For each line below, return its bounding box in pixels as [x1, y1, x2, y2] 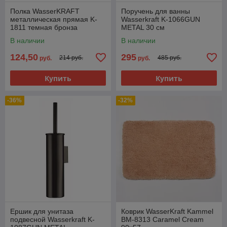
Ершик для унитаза [10, 207, 73, 216]
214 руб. [59, 54, 83, 61]
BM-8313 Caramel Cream [121, 215, 204, 224]
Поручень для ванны [121, 7, 190, 16]
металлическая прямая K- [10, 15, 97, 24]
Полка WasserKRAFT [10, 7, 80, 16]
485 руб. [158, 54, 181, 61]
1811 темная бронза [10, 23, 78, 32]
